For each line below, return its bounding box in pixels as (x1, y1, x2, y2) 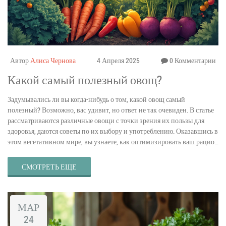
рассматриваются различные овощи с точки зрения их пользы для (8, 115, 204, 125)
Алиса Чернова (30, 55, 76, 65)
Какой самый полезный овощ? (8, 71, 162, 88)
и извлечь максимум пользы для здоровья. (8, 147, 134, 157)
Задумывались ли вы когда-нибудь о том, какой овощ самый (8, 94, 185, 104)
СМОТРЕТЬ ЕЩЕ (22, 161, 77, 172)
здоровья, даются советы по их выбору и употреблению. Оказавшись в (8, 126, 218, 136)
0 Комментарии (168, 55, 216, 65)
